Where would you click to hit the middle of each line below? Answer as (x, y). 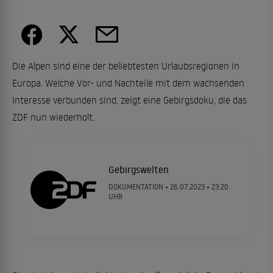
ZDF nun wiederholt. (53, 117)
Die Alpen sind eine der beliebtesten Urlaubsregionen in (126, 66)
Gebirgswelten (138, 169)
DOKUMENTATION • (139, 186)
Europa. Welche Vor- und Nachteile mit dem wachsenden (128, 83)
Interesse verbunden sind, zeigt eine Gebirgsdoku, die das (129, 100)
